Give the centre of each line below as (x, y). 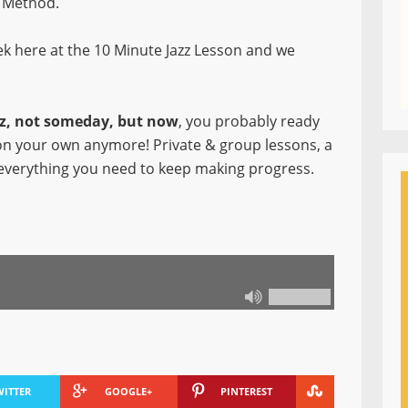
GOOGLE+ (128, 391)
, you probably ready (249, 121)
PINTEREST (246, 391)
